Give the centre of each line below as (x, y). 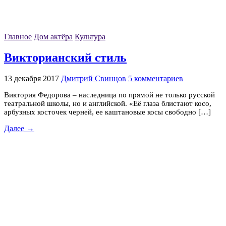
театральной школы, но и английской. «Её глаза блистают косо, (108, 103)
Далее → (19, 128)
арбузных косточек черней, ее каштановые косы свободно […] (107, 112)
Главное (18, 37)
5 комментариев (156, 78)
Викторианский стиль (65, 57)
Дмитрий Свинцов (94, 78)
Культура (90, 37)
